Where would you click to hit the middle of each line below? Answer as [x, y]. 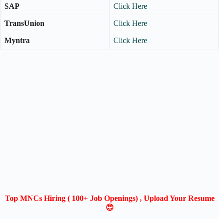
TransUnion [24, 23]
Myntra [17, 40]
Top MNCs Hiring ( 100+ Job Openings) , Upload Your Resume [109, 198]
